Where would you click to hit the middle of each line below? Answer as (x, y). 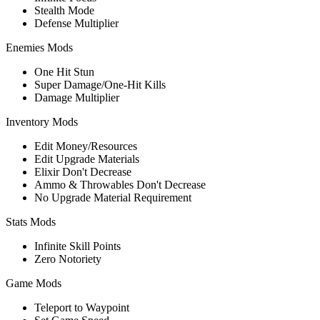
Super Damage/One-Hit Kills (100, 84)
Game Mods (34, 283)
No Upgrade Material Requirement (113, 197)
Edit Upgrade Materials (87, 159)
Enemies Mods (39, 47)
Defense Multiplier (76, 23)
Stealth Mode (64, 10)
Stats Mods (31, 221)
